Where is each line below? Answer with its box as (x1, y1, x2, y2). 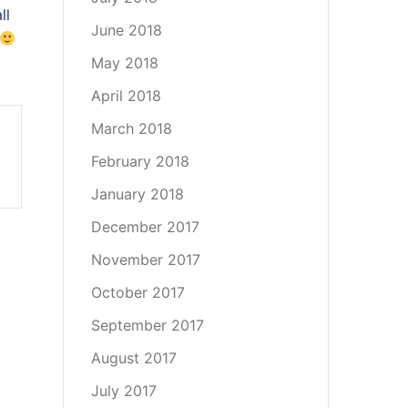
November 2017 (90, 250, 200, 269)
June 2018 (90, 21, 162, 39)
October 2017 (90, 283, 185, 301)
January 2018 (90, 185, 184, 203)
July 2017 (90, 382, 157, 400)
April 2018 (90, 87, 161, 105)
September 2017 (90, 316, 204, 334)
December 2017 (90, 218, 199, 236)
